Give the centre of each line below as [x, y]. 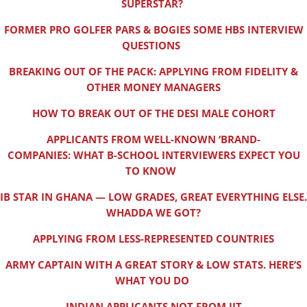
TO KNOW [153, 171]
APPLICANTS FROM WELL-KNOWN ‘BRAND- [153, 139]
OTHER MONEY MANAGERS [153, 87]
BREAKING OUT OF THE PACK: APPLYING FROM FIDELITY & [153, 72]
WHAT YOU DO [153, 281]
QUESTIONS [153, 46]
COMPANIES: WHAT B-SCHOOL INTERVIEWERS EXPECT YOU [153, 155]
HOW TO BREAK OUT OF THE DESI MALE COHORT [153, 113]
